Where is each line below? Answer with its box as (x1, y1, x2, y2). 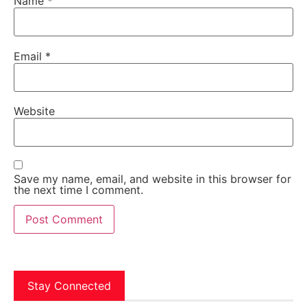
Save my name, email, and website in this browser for (14, 171, 291, 186)
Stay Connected (27, 279, 111, 293)
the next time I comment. (14, 182, 143, 197)
